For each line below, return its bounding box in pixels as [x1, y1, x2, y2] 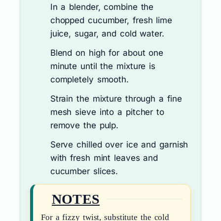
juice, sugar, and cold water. [50, 28, 164, 38]
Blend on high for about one [50, 47, 164, 58]
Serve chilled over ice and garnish [50, 139, 188, 149]
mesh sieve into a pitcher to [50, 107, 164, 117]
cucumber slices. [50, 166, 118, 176]
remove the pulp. [50, 120, 119, 130]
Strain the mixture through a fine [50, 93, 182, 104]
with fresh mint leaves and [50, 152, 158, 163]
